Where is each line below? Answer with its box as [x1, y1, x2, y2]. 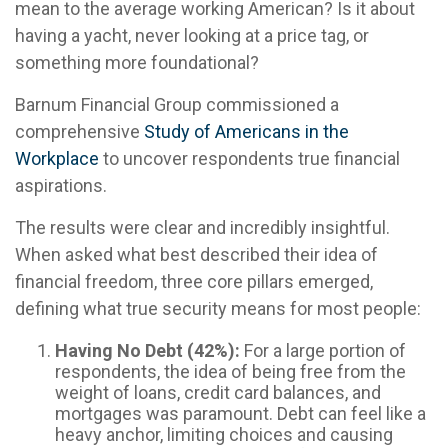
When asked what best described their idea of [15, 243, 378, 265]
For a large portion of [240, 339, 406, 361]
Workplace [15, 147, 99, 169]
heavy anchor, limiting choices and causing [55, 423, 393, 445]
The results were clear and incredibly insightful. [15, 216, 390, 238]
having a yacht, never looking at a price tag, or [15, 24, 369, 46]
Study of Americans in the [144, 120, 349, 142]
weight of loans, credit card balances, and [55, 381, 381, 403]
